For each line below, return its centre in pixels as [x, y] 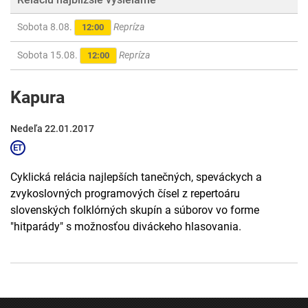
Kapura [37, 98]
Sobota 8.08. [46, 27]
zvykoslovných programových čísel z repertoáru [125, 194]
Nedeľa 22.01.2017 [52, 129]
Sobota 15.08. [48, 55]
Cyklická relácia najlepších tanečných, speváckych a [136, 177]
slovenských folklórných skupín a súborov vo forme [135, 210]
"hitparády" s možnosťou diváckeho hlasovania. [126, 227]
